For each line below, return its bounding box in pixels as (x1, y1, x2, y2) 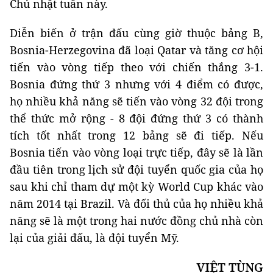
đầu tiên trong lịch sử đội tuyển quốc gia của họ (10, 161, 263, 177)
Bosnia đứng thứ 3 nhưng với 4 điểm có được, (10, 76, 263, 91)
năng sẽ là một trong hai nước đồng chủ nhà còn (10, 213, 263, 228)
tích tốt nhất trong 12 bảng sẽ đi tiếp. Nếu (10, 127, 263, 143)
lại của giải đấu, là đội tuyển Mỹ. (10, 230, 179, 245)
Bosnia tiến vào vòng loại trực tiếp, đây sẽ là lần (10, 144, 263, 160)
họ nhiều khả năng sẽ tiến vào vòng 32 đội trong (10, 93, 263, 108)
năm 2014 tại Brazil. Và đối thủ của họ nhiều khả (10, 196, 263, 211)
